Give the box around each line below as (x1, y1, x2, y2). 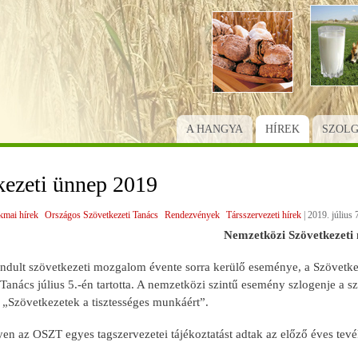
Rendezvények (164, 209, 220, 221)
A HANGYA (185, 122, 243, 135)
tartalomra (178, 37, 225, 52)
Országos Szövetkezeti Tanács (44, 209, 158, 221)
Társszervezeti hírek (225, 209, 301, 221)
